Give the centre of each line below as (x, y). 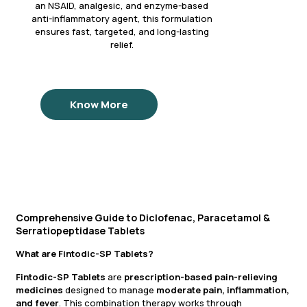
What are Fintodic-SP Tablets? (85, 254)
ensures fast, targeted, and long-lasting (122, 32)
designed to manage (110, 290)
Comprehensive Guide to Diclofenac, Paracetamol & (143, 218)
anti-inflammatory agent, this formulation (122, 19)
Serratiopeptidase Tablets (80, 231)
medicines (39, 290)
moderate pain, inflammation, (223, 290)
